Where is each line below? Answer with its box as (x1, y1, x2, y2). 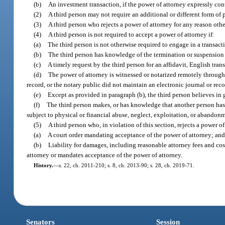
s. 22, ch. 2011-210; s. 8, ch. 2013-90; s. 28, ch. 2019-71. (58, 162, 194, 168)
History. (33, 162, 53, 168)
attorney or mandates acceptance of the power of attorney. (27, 151, 183, 159)
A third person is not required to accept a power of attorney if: (48, 30, 215, 38)
